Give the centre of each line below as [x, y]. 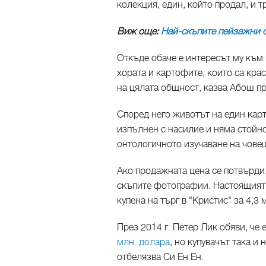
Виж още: [139, 31]
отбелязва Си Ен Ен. [160, 257]
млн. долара [143, 242]
